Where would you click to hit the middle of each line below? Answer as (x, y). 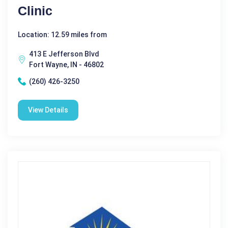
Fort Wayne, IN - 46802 (66, 64)
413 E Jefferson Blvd (64, 54)
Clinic (35, 10)
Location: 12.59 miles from (62, 34)
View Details (48, 110)
